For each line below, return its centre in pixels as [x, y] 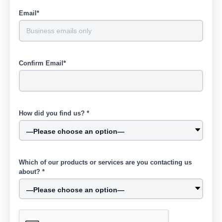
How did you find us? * [54, 113]
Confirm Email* [42, 63]
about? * [32, 172]
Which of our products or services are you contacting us [105, 162]
